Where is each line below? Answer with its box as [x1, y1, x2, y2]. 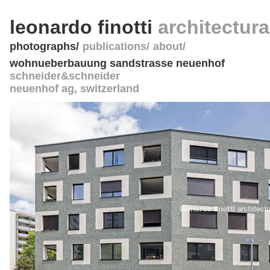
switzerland [80, 83, 139, 95]
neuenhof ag [10, 83, 74, 95]
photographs [10, 40, 76, 52]
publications [83, 40, 146, 52]
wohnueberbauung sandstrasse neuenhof [10, 57, 225, 69]
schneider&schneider [10, 70, 120, 82]
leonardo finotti [10, 16, 158, 38]
